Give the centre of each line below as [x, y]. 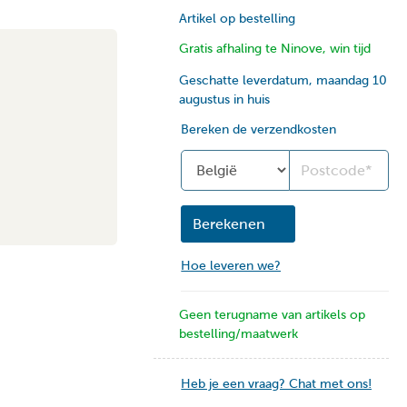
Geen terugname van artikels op [273, 314]
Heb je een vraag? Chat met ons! [277, 383]
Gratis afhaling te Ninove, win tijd [275, 48]
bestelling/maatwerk [239, 333]
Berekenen [229, 223]
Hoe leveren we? [231, 265]
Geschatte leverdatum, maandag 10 [283, 80]
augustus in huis [225, 99]
